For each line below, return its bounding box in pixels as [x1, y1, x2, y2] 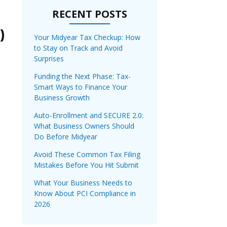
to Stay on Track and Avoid [34, 43, 123, 53]
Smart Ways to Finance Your [34, 82, 127, 92]
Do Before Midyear [34, 132, 97, 142]
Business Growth [34, 93, 92, 103]
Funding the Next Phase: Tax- [34, 71, 131, 82]
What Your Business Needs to [34, 178, 132, 188]
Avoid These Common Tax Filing [34, 149, 140, 160]
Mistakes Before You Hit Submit [34, 160, 139, 170]
